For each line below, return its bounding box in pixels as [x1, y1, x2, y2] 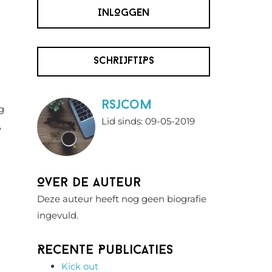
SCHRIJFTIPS [93, 56, 154, 66]
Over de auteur [37, 177, 141, 189]
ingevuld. [37, 209, 78, 221]
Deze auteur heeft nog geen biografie [37, 193, 206, 205]
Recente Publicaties [37, 244, 173, 257]
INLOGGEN [98, 8, 149, 18]
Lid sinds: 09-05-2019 [101, 115, 195, 127]
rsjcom [101, 99, 152, 112]
